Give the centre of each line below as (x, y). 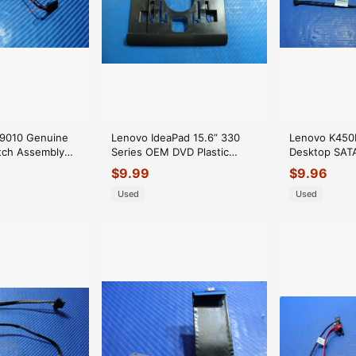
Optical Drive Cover (159, 166)
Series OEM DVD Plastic (170, 151)
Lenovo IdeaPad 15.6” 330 (176, 137)
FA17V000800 (145, 180)
